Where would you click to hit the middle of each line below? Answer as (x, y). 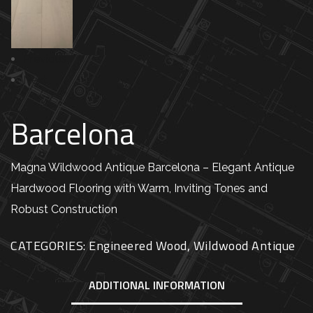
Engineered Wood (138, 246)
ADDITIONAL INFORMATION (156, 285)
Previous (45, 59)
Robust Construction (64, 210)
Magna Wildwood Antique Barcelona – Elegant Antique (152, 168)
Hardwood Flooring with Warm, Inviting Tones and (139, 189)
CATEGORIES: (50, 246)
